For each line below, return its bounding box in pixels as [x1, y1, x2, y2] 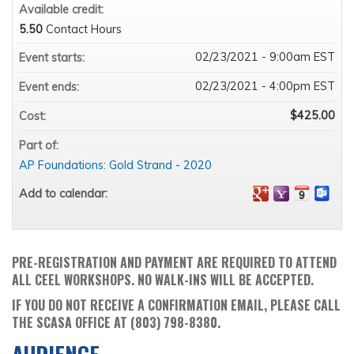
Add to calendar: [19, 186, 111, 201]
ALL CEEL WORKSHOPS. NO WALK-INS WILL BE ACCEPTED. [12, 270, 314, 290]
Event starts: [19, 51, 88, 66]
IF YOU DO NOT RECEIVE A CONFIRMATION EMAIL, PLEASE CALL [12, 296, 341, 315]
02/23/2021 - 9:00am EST [195, 50, 335, 65]
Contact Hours [46, 22, 122, 37]
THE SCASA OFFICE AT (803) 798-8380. [12, 313, 220, 333]
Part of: [19, 138, 62, 153]
